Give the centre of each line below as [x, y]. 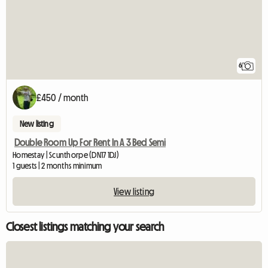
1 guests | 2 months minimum [57, 165]
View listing [134, 191]
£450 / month [62, 97]
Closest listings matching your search [85, 226]
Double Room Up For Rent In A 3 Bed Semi [90, 142]
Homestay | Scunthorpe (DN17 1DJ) [66, 155]
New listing [37, 124]
